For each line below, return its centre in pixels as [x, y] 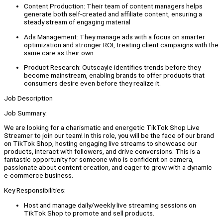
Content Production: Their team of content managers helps [113, 6]
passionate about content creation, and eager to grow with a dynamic [108, 167]
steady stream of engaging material [77, 22]
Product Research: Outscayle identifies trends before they [112, 67]
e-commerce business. [39, 175]
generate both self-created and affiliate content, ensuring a [113, 14]
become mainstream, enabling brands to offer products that [114, 75]
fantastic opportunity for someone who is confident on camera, [99, 160]
